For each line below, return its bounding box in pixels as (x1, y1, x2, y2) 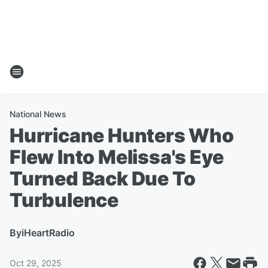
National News (10, 109, 66, 119)
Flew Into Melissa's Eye (10, 145, 224, 169)
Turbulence (10, 188, 119, 212)
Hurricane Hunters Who (10, 124, 234, 147)
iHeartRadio (22, 227, 75, 239)
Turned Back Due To (10, 167, 196, 190)
